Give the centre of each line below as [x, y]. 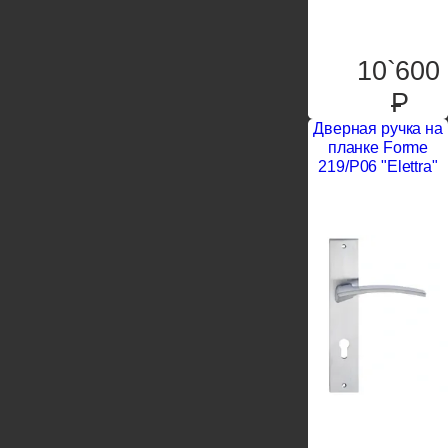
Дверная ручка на [378, 128]
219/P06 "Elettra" [378, 166]
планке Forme [378, 147]
